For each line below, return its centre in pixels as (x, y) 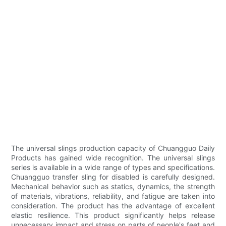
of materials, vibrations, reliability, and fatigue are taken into (113, 196)
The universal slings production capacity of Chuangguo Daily (113, 148)
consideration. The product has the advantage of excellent (113, 206)
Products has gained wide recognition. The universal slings (113, 158)
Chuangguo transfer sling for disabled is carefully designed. (113, 177)
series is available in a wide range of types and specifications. (113, 167)
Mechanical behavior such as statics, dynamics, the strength (113, 187)
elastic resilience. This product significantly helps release (113, 215)
